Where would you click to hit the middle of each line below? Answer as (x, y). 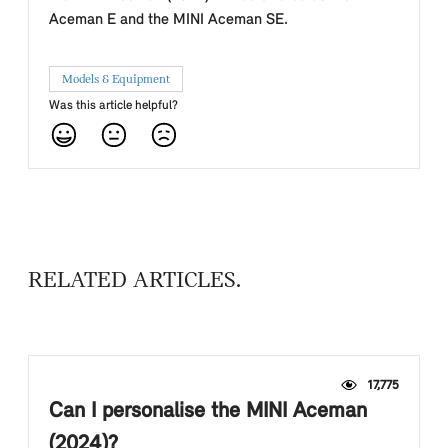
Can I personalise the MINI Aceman (208, 411)
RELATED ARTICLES (132, 281)
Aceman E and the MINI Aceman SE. (168, 20)
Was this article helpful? (113, 105)
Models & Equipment (116, 79)
